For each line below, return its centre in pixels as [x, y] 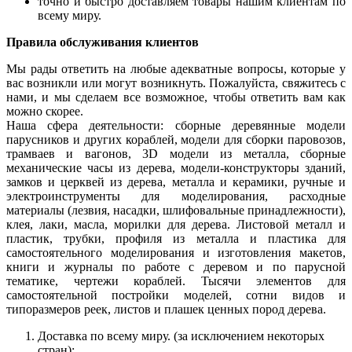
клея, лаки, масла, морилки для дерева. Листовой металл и [176, 224]
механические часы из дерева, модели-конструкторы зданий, [176, 167]
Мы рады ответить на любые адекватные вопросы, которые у [176, 68]
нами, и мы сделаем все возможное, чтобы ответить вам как [176, 97]
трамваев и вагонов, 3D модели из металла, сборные [176, 153]
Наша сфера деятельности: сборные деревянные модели [176, 125]
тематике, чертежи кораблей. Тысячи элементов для [176, 280]
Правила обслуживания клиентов [103, 42]
